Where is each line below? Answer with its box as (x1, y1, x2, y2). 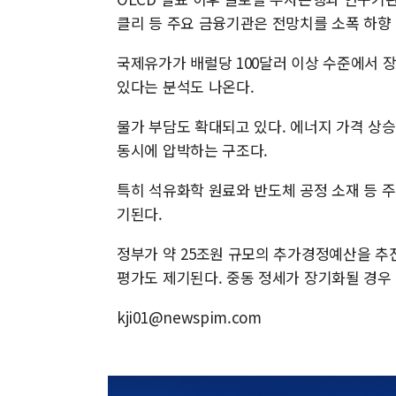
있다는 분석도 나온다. (117, 75, 255, 97)
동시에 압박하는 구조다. (117, 139, 269, 161)
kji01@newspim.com (117, 306, 262, 328)
